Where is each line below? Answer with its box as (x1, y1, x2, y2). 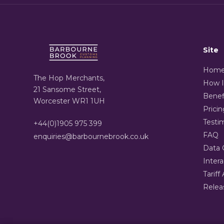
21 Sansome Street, (33, 85, 101, 94)
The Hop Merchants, (33, 73, 105, 83)
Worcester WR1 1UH (33, 96, 105, 106)
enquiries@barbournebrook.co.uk (33, 132, 149, 141)
